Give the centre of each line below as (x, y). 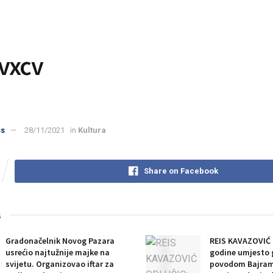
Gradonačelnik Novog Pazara (60, 240)
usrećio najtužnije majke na (58, 252)
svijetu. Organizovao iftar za (60, 264)
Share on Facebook (181, 171)
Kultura (92, 130)
